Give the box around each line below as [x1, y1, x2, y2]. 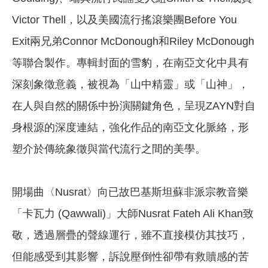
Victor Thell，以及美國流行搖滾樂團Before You [12, 14, 237, 26]
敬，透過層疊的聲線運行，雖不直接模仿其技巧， [12, 229, 249, 242]
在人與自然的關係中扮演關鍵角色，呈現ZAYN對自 [12, 100, 255, 112]
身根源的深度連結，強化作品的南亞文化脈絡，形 [12, 121, 249, 134]
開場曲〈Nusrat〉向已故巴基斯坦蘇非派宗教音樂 [12, 186, 248, 199]
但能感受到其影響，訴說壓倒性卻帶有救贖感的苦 [12, 251, 249, 263]
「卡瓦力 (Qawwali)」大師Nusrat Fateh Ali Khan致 [12, 208, 254, 220]
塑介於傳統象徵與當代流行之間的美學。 [12, 143, 206, 156]
